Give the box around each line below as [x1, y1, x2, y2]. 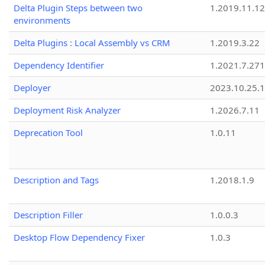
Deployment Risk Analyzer [14, 104, 121, 117]
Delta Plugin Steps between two [14, 2, 143, 14]
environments [14, 14, 70, 27]
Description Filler [14, 209, 83, 221]
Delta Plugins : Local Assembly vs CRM [14, 37, 170, 49]
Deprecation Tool [14, 127, 83, 139]
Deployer [14, 82, 51, 94]
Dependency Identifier [14, 59, 104, 72]
